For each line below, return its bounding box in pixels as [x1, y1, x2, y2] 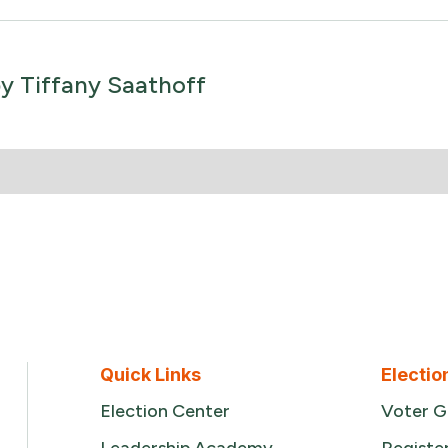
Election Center [100, 400, 230, 422]
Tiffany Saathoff [19, 70, 206, 99]
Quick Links [100, 364, 201, 385]
